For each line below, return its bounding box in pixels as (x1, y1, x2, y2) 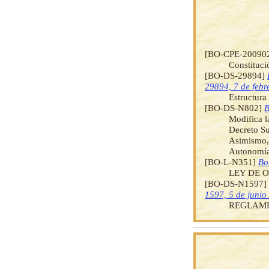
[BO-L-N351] (205, 156, 259, 167)
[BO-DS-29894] (205, 70, 268, 80)
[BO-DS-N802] (205, 102, 265, 113)
